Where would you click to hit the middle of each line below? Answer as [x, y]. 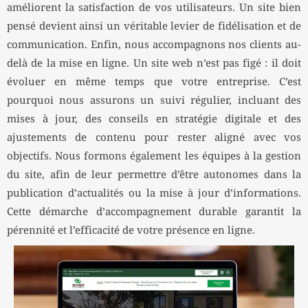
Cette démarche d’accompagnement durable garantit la [154, 212]
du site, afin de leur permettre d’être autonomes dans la [154, 175]
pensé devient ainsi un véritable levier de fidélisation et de [154, 27]
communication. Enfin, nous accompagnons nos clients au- [154, 45]
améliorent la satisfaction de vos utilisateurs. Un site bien [154, 8]
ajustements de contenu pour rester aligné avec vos [154, 138]
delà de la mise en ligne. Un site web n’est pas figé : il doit [154, 64]
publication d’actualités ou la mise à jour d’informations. [154, 194]
